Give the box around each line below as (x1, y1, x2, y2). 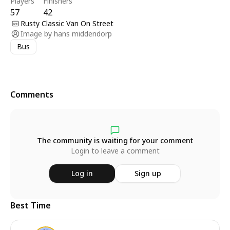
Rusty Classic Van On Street (21, 18, 113, 28)
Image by (21, 29, 52, 39)
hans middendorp (54, 29, 112, 39)
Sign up (135, 168, 161, 178)
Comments (10, 89, 53, 100)
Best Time (10, 200, 51, 211)
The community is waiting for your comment (37, 136, 193, 145)
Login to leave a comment (70, 146, 160, 156)
